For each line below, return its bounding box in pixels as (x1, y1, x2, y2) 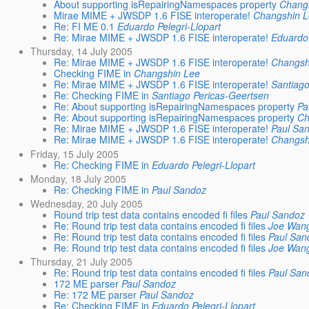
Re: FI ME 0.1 (54, 19, 115, 34)
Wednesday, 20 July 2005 (30, 196, 143, 210)
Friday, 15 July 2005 (30, 146, 119, 161)
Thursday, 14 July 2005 (30, 44, 133, 59)
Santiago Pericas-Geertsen (152, 88, 270, 103)
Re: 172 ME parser (54, 288, 137, 302)
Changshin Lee (134, 66, 201, 81)
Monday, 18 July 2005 (30, 171, 127, 186)
